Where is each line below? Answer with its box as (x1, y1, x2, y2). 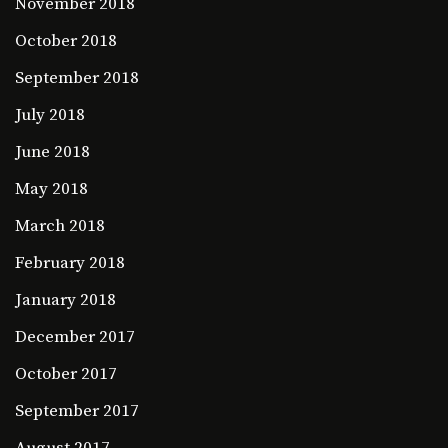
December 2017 (15, 326, 135, 349)
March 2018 (15, 215, 105, 238)
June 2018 (15, 141, 90, 164)
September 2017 (15, 400, 139, 423)
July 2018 (15, 104, 85, 127)
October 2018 (15, 30, 117, 53)
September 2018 (15, 67, 139, 90)
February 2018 (15, 252, 125, 275)
